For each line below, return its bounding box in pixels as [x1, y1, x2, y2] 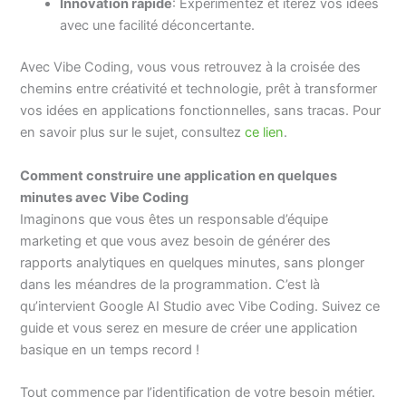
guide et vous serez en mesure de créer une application [20, 319, 359, 336]
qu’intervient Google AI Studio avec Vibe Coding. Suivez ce [20, 297, 381, 314]
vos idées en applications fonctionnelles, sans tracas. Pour [20, 102, 382, 120]
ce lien [245, 124, 285, 141]
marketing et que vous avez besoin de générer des [20, 232, 332, 249]
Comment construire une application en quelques [20, 167, 338, 184]
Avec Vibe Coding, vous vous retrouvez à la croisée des [20, 59, 362, 76]
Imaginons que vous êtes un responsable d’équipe [20, 210, 329, 227]
